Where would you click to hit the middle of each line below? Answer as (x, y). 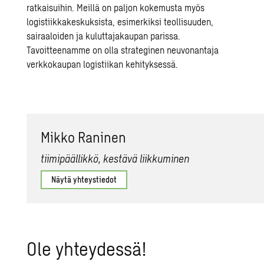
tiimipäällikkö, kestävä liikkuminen (115, 158)
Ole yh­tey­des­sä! (87, 248)
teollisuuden (188, 21)
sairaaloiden (50, 35)
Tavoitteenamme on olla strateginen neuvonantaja (123, 49)
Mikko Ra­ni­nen (84, 137)
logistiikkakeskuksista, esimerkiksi (95, 21)
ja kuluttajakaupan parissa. (127, 35)
